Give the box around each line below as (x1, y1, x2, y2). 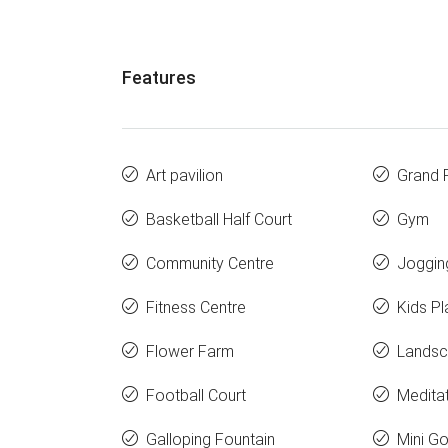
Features (122, 67, 196, 88)
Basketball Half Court (146, 210, 292, 229)
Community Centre (146, 254, 274, 273)
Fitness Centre (146, 298, 246, 317)
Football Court (146, 386, 246, 405)
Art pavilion (146, 166, 223, 185)
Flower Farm (146, 342, 234, 361)
